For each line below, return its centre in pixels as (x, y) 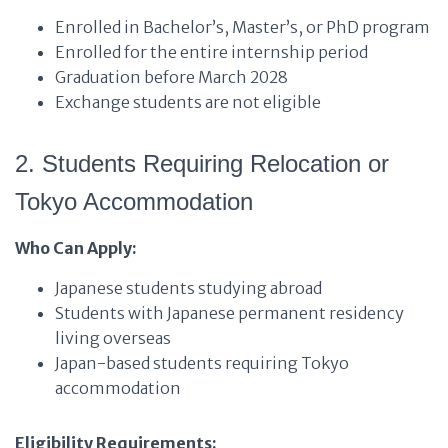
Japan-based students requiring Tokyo (202, 363)
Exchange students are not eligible (188, 102)
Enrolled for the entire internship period (211, 52)
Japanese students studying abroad (188, 288)
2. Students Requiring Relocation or (202, 163)
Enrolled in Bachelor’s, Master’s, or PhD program (242, 27)
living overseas (113, 338)
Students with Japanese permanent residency (229, 313)
